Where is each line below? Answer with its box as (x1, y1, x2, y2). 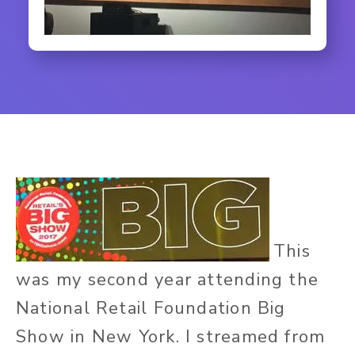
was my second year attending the (16, 268, 319, 292)
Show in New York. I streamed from (16, 325, 326, 349)
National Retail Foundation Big (16, 296, 286, 321)
